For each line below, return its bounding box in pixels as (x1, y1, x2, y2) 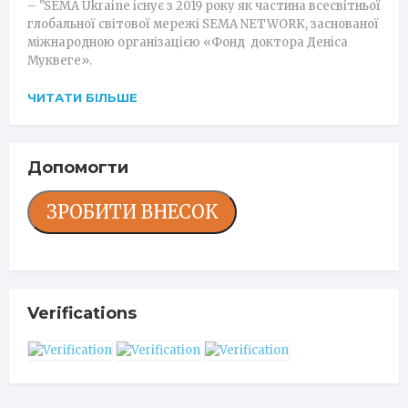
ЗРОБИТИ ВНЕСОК (46, 200, 219, 223)
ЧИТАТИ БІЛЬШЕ (27, 90, 138, 105)
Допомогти (27, 158, 128, 178)
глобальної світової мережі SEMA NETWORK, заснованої (27, 16, 379, 32)
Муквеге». (27, 53, 92, 68)
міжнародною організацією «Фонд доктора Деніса (27, 35, 348, 50)
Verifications (27, 303, 137, 323)
